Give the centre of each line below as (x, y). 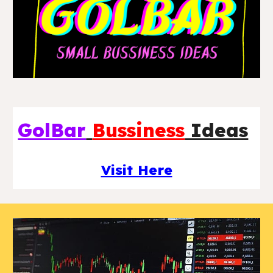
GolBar (52, 130)
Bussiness (139, 130)
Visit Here (136, 169)
